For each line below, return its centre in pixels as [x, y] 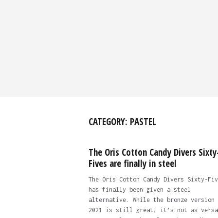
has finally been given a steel [139, 190]
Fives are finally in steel [132, 163]
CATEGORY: [109, 122]
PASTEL [143, 122]
